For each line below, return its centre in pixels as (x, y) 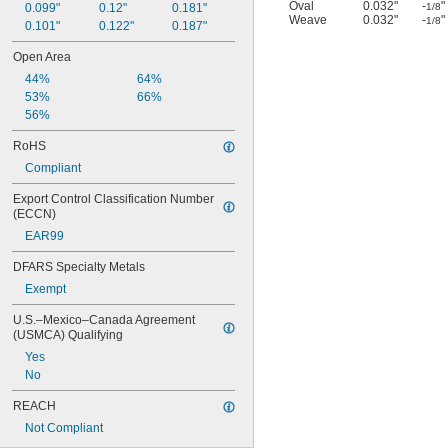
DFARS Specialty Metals (79, 267)
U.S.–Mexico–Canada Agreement (104, 320)
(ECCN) (34, 214)
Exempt (45, 289)
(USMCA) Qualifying (68, 335)
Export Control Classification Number (113, 199)
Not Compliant (64, 428)
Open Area (42, 57)
